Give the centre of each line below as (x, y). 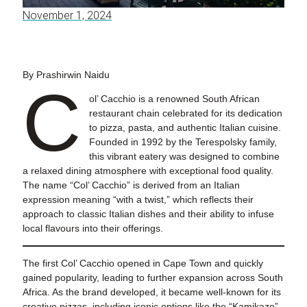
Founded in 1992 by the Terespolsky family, (183, 142)
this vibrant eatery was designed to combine (184, 157)
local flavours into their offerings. (93, 229)
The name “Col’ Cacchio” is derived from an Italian (131, 185)
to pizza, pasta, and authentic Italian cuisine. (185, 128)
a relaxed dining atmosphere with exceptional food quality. (148, 171)
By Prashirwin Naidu (66, 75)
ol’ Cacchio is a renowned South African (174, 99)
